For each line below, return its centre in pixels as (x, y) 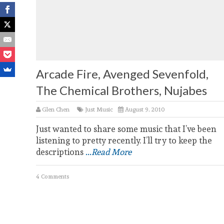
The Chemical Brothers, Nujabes (121, 90)
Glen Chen (56, 109)
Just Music (99, 109)
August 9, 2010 (144, 109)
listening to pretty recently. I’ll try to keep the (124, 140)
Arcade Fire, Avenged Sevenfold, (122, 74)
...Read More (108, 152)
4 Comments (52, 176)
